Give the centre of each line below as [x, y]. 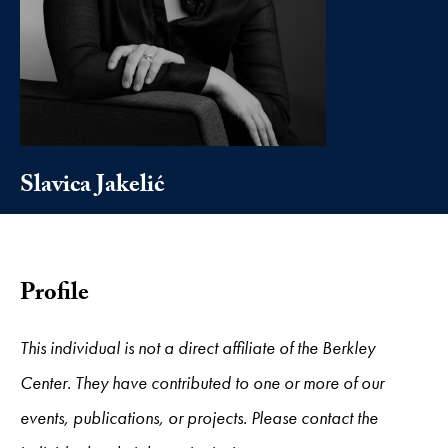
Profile [54, 295]
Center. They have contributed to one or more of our [202, 382]
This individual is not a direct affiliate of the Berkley [197, 347]
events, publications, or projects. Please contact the [199, 417]
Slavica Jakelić [92, 187]
